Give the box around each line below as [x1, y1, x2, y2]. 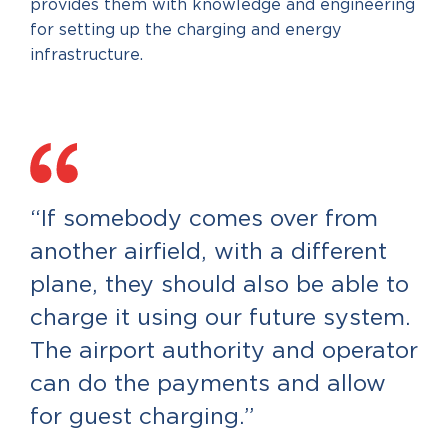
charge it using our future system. [30, 307, 411, 330]
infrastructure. [30, 47, 143, 63]
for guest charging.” [30, 406, 254, 429]
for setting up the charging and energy [30, 22, 341, 38]
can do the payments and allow [30, 373, 386, 396]
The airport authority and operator [30, 340, 418, 363]
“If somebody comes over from [30, 208, 378, 231]
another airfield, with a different [30, 241, 387, 264]
